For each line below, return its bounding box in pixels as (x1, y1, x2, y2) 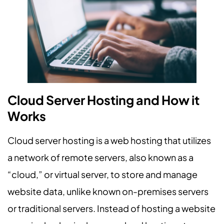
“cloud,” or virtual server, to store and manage (7, 168, 197, 180)
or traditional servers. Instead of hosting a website (7, 202, 215, 214)
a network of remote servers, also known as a (7, 151, 193, 163)
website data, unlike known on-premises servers (7, 185, 208, 197)
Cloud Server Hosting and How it (7, 91, 199, 108)
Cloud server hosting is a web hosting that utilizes (7, 134, 211, 146)
